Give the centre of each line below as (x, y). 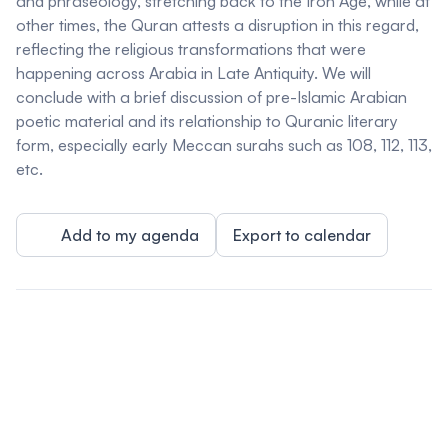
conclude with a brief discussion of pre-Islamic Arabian (211, 97)
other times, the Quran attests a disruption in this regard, (217, 25)
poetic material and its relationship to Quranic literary (207, 121)
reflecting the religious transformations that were (191, 49)
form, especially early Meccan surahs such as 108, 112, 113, (224, 145)
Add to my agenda (130, 235)
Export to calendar (302, 235)
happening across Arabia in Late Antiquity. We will (193, 73)
